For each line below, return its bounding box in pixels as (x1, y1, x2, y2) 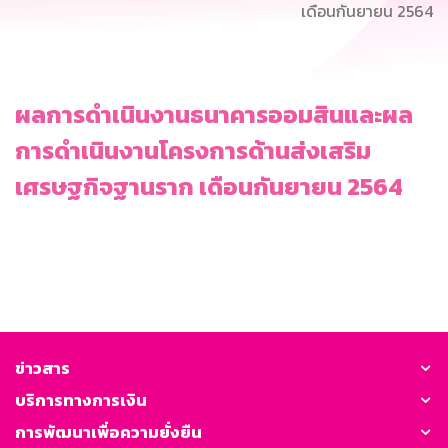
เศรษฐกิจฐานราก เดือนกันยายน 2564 (15, 168, 403, 204)
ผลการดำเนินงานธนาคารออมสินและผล (15, 96, 413, 132)
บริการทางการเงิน (15, 387, 147, 412)
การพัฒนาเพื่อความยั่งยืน (15, 419, 202, 444)
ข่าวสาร (15, 355, 70, 380)
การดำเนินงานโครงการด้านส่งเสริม (15, 132, 371, 168)
